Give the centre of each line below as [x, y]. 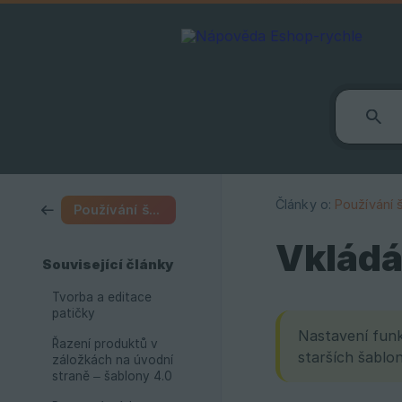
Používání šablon [154, 210]
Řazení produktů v [105, 344]
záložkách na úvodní [113, 360]
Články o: [303, 205]
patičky [74, 313]
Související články [108, 265]
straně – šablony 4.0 [112, 376]
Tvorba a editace [102, 297]
